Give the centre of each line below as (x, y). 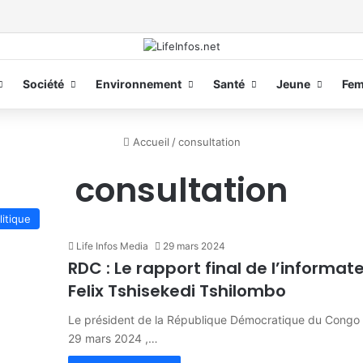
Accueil (149, 141)
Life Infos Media (112, 246)
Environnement (138, 83)
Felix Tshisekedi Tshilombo (177, 290)
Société (43, 83)
